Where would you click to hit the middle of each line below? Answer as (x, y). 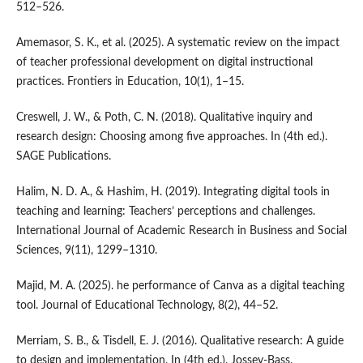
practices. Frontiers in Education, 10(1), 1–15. (130, 82)
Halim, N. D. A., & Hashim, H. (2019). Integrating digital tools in (173, 192)
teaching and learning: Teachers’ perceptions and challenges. (165, 212)
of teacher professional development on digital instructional (164, 63)
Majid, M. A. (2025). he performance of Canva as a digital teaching (180, 286)
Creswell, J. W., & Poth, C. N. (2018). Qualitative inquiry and (164, 118)
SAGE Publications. (63, 157)
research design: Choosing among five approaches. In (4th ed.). (171, 137)
